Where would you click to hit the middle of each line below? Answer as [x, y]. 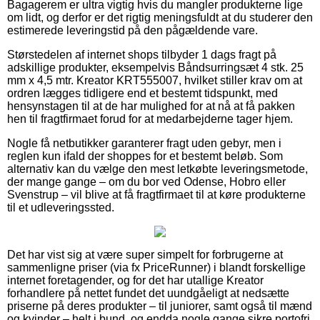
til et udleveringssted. [61, 207]
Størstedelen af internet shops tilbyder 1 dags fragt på [142, 54]
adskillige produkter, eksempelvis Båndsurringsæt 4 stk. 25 [155, 67]
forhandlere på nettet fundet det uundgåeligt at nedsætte [148, 293]
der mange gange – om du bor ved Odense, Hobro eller [146, 181]
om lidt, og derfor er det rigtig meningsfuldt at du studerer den [160, 17]
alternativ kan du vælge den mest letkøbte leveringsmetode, [157, 169]
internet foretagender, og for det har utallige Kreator [135, 280]
